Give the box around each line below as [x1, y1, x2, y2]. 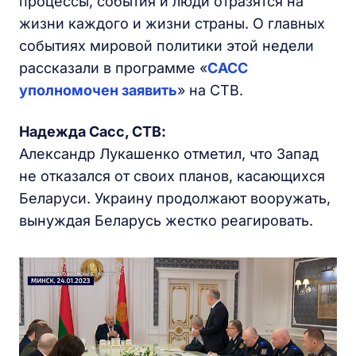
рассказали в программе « [19, 60, 207, 76]
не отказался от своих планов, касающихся [19, 168, 325, 184]
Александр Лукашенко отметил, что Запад [19, 145, 319, 162]
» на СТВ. [177, 82, 243, 99]
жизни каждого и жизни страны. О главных [19, 15, 325, 32]
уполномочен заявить [19, 82, 177, 99]
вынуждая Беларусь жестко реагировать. [19, 212, 313, 229]
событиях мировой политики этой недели [19, 37, 314, 54]
